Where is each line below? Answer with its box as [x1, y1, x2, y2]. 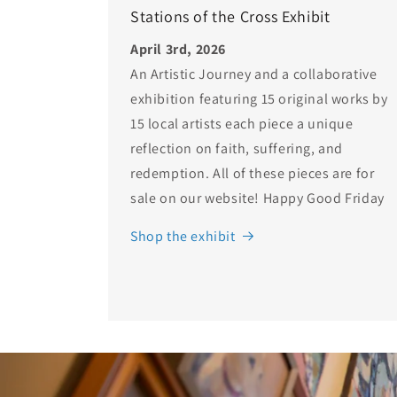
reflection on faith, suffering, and [130, 138, 344, 158]
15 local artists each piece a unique [130, 113, 354, 133]
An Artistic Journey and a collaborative [130, 64, 378, 83]
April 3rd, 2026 [130, 39, 226, 58]
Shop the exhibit [130, 226, 236, 245]
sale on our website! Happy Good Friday [130, 188, 385, 207]
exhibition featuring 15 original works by [130, 89, 388, 108]
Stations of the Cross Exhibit [130, 5, 331, 27]
